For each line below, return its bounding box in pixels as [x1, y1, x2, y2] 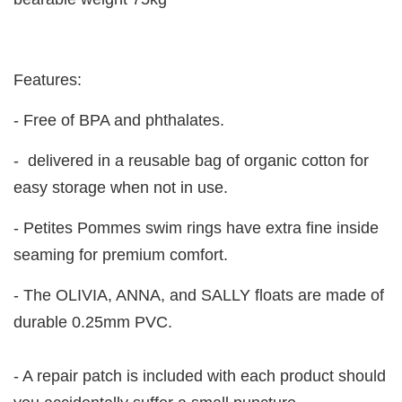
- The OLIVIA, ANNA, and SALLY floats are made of [13, 286, 384, 305]
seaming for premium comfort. [13, 246, 228, 265]
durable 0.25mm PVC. [13, 313, 172, 332]
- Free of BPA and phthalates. [13, 111, 224, 130]
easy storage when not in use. [13, 179, 228, 197]
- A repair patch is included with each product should [13, 367, 386, 386]
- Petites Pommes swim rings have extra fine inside [13, 219, 379, 238]
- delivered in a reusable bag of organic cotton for [13, 152, 369, 170]
